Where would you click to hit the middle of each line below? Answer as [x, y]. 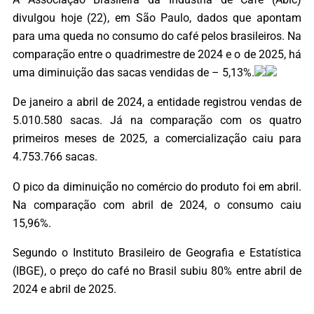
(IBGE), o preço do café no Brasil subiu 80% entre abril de [157, 271]
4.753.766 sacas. [55, 157]
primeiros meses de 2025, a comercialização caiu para [157, 139]
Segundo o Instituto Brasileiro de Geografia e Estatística [157, 253]
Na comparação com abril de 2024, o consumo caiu [157, 205]
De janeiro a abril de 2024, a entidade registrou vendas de [157, 102]
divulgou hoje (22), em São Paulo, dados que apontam [157, 18]
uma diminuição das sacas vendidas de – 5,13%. [134, 73]
